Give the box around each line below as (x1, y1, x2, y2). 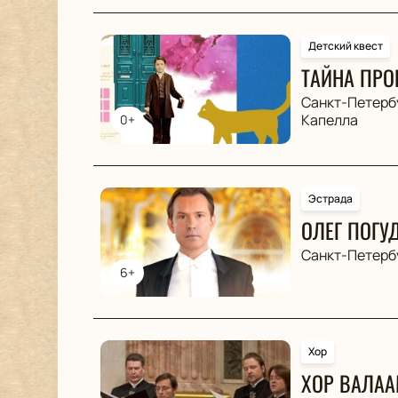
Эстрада (307, 191, 353, 206)
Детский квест (307, 38, 383, 53)
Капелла (300, 110, 358, 130)
